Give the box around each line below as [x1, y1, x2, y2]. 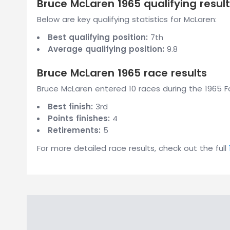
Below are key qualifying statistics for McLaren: [37, 14, 217, 25]
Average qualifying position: [48, 44, 164, 54]
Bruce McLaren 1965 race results [37, 66, 207, 80]
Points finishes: [48, 113, 110, 124]
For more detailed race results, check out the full [37, 143, 229, 154]
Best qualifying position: [48, 32, 148, 43]
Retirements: [48, 125, 101, 136]
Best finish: [48, 101, 93, 112]
